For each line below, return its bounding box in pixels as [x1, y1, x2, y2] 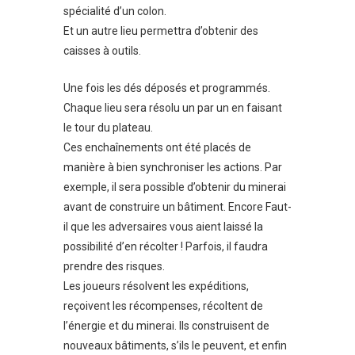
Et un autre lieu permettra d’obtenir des [63, 24, 258, 37]
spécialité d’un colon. [63, 4, 166, 17]
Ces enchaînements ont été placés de [63, 141, 251, 155]
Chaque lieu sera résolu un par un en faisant [63, 101, 282, 115]
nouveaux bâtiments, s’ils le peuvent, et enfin [63, 339, 287, 353]
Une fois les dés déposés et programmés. [63, 82, 270, 95]
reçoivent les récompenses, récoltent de [63, 300, 263, 313]
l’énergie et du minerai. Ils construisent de [63, 319, 269, 333]
